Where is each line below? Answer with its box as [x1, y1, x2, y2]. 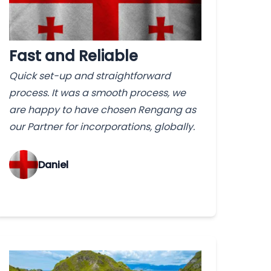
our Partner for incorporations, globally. [8, 120, 195, 134]
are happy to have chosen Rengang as [8, 103, 196, 117]
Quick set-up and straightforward [8, 69, 171, 83]
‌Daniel [38, 157, 68, 172]
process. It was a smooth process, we [8, 86, 186, 100]
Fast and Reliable [8, 46, 138, 67]
